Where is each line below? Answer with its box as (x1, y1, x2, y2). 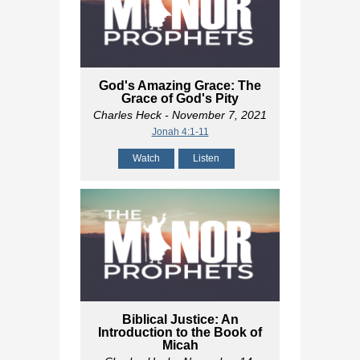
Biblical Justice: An (121, 312, 239, 326)
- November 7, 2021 (162, 108, 267, 122)
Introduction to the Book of (98, 325, 262, 339)
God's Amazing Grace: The (99, 79, 261, 93)
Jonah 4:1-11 (151, 126, 209, 138)
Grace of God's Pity (121, 92, 239, 106)
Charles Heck (93, 108, 162, 122)
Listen (193, 153, 219, 165)
